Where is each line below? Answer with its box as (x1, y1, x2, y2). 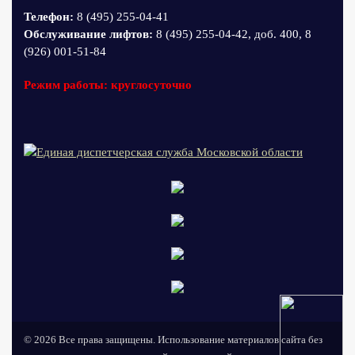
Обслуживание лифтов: (24, 27, 156, 40)
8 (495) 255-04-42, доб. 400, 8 (156, 27, 311, 40)
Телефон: (24, 10, 74, 23)
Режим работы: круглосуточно (24, 78, 192, 91)
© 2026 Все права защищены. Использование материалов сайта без (24, 334, 323, 346)
